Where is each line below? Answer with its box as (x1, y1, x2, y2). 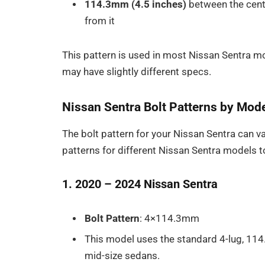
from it (85, 15, 115, 27)
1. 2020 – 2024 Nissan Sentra (62, 177, 218, 192)
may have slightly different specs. (62, 66, 212, 78)
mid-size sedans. (85, 250, 160, 262)
